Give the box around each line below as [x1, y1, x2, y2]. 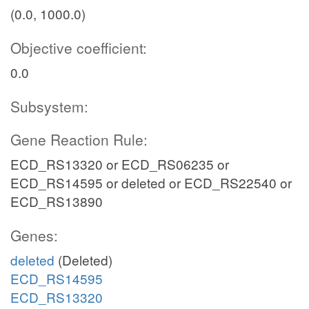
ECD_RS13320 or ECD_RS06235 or [10, 154, 229, 173]
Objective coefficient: [10, 37, 147, 58]
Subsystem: [10, 96, 88, 117]
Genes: [10, 225, 58, 246]
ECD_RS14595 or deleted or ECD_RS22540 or [10, 173, 292, 192]
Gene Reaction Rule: [10, 129, 148, 150]
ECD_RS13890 [10, 192, 103, 210]
